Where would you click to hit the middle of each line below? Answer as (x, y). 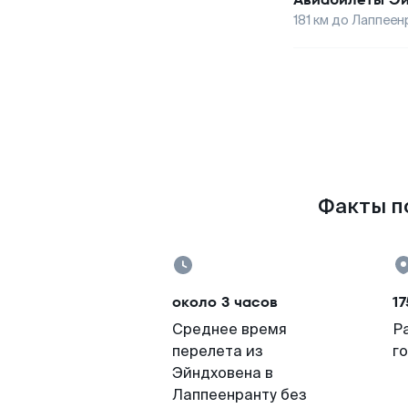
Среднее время (229, 329)
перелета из (218, 351)
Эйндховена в (223, 373)
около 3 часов (225, 302)
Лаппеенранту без (240, 395)
